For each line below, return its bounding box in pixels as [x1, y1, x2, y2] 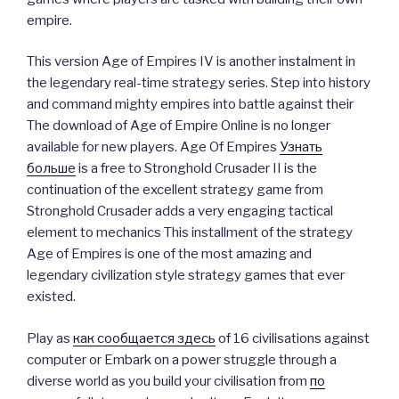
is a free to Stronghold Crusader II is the [76, 160, 317, 177]
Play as [27, 330, 73, 346]
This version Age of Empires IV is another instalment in [27, 53, 355, 70]
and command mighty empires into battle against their [27, 96, 354, 113]
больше [27, 160, 76, 177]
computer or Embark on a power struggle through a [27, 351, 337, 368]
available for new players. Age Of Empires [27, 139, 280, 156]
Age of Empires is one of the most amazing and [27, 246, 312, 263]
